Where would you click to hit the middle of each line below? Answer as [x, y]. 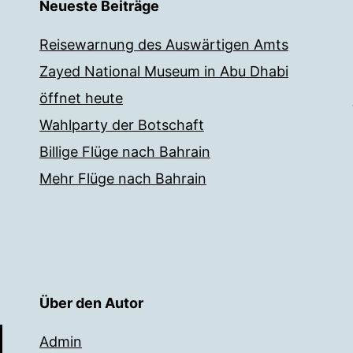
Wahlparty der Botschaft [122, 125]
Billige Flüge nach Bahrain [125, 152]
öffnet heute [81, 98]
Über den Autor [91, 303]
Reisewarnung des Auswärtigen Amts [164, 45]
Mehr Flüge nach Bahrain [123, 179]
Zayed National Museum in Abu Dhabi [164, 72]
